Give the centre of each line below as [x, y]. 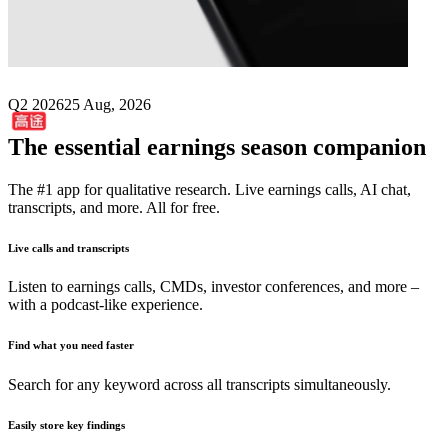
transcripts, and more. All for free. [114, 207]
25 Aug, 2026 [107, 104]
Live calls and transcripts [68, 247]
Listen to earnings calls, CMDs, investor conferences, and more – [213, 287]
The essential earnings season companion [217, 146]
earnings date [290, 33]
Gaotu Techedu [140, 33]
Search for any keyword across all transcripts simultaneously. [199, 385]
